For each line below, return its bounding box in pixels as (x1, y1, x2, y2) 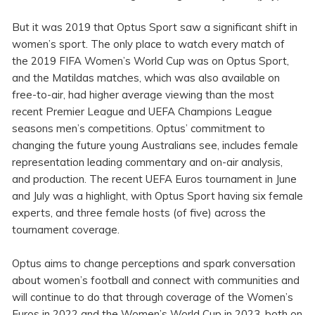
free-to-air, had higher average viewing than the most (12, 88, 274, 102)
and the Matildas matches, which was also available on (12, 71, 280, 85)
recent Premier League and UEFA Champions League (12, 105, 272, 119)
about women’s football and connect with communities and (12, 274, 300, 288)
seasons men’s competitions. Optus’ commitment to (12, 122, 265, 136)
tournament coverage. (12, 223, 120, 237)
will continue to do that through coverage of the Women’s (12, 290, 293, 304)
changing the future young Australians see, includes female (12, 139, 298, 153)
